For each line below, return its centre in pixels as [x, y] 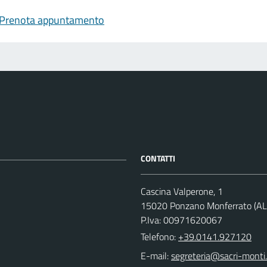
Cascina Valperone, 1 [182, 191]
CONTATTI [158, 158]
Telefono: [159, 237]
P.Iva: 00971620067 [181, 220]
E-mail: [155, 256]
